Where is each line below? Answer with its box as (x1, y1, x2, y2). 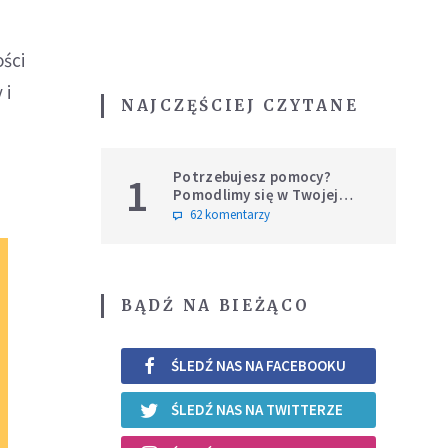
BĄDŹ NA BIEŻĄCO (121, 295, 310, 315)
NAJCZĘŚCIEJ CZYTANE (121, 95, 359, 115)
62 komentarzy (190, 205, 270, 223)
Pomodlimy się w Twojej (173, 184, 339, 204)
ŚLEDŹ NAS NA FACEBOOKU (171, 356, 346, 376)
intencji (173, 202, 226, 222)
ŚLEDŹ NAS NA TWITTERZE (171, 400, 343, 420)
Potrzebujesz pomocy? (173, 166, 331, 186)
